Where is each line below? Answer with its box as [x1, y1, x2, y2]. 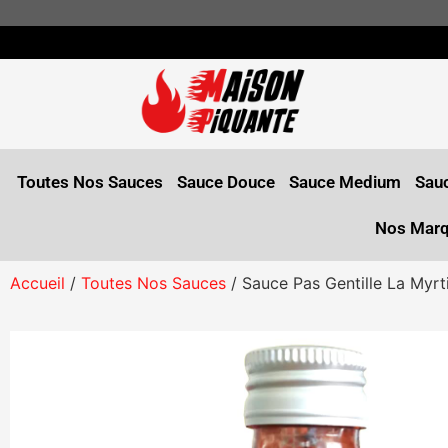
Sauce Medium [289, 171, 402, 192]
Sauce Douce [177, 171, 276, 192]
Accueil [10, 272, 65, 293]
